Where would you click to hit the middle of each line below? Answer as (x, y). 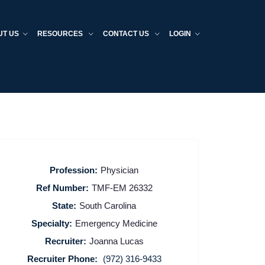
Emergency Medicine (116, 223)
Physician (120, 170)
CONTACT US (127, 34)
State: (64, 205)
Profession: (74, 170)
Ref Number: (62, 188)
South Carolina (108, 205)
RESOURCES (61, 34)
